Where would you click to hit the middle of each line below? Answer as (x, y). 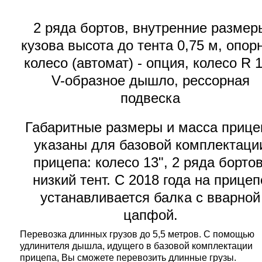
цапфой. (150, 215)
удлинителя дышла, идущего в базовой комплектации (137, 246)
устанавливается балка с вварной (151, 197)
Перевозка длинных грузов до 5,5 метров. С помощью (137, 235)
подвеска (151, 98)
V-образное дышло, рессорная (150, 80)
